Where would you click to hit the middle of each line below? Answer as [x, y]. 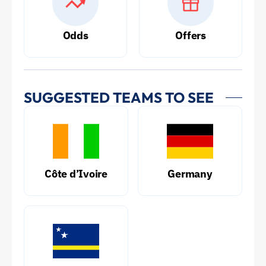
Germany [190, 174]
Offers [191, 35]
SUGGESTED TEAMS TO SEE [119, 97]
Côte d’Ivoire [76, 174]
